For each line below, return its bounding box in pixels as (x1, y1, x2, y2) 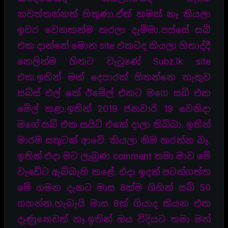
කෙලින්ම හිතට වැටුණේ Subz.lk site (17, 55, 211, 67)
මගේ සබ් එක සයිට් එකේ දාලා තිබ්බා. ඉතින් (17, 119, 211, 130)
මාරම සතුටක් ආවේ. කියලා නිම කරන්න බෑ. (17, 134, 211, 146)
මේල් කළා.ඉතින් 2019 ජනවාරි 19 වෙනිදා (17, 103, 211, 114)
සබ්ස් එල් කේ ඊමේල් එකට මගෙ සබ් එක (17, 87, 211, 98)
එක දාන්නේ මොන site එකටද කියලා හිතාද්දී (17, 40, 211, 51)
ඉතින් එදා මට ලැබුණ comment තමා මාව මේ (17, 150, 211, 161)
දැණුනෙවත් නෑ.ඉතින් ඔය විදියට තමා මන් (17, 213, 211, 224)
